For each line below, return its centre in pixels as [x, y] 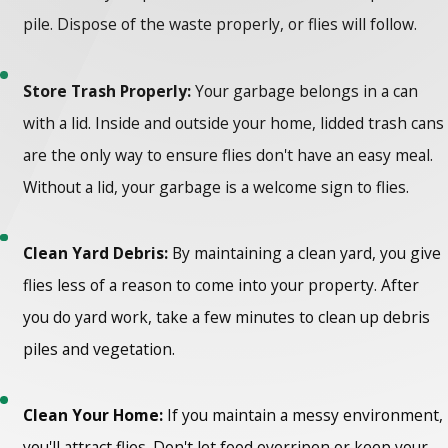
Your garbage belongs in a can [305, 90]
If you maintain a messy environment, [303, 415]
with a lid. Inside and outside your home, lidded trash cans [234, 122]
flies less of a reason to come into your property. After [221, 284]
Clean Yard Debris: [98, 252]
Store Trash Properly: [107, 90]
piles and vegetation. [99, 348]
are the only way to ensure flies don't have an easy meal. [228, 154]
